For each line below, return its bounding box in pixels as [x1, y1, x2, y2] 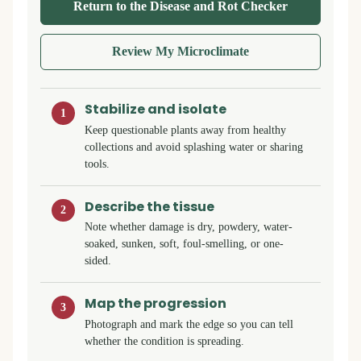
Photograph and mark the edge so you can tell [85, 317, 294, 331]
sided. [85, 254, 112, 268]
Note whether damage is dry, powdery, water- [85, 220, 293, 234]
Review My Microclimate [112, 44, 249, 60]
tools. [85, 156, 110, 170]
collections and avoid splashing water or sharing [85, 139, 304, 153]
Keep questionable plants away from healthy [85, 122, 287, 136]
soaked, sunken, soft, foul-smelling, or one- [85, 237, 284, 251]
